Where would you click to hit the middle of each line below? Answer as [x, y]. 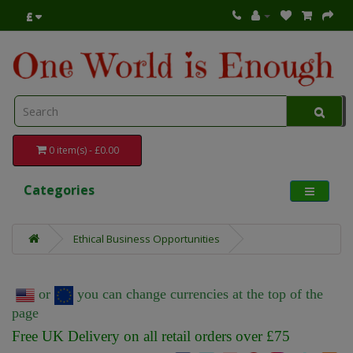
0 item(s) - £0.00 [84, 150]
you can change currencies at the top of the [198, 294]
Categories [59, 190]
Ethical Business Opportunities [147, 239]
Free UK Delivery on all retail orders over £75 [151, 336]
